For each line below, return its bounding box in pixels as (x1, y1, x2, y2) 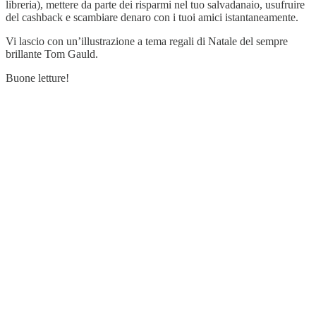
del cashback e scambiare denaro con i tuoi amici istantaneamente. (6, 11, 298, 23)
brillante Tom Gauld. (6, 47, 98, 60)
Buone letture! (6, 71, 69, 84)
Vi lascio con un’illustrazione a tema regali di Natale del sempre (6, 35, 288, 47)
